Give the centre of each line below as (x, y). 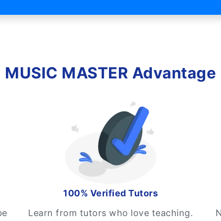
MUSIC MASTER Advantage (110, 73)
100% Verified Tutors (110, 193)
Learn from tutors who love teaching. (110, 213)
